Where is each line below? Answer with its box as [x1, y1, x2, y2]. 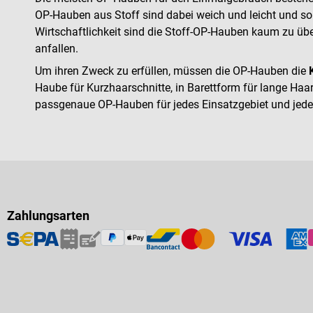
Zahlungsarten [7, 208, 89, 224]
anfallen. [35, 42, 78, 56]
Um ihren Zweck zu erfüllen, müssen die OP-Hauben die [35, 64, 309, 78]
